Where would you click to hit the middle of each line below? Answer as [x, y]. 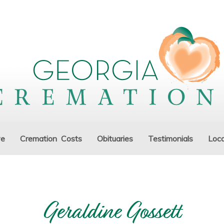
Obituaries [115, 138]
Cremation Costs [51, 138]
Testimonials [170, 138]
